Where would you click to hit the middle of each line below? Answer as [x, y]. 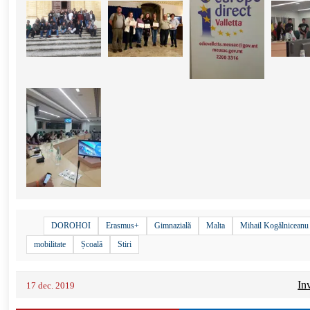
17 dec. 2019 [51, 286]
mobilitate [50, 245]
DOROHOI [71, 226]
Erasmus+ [123, 226]
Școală [92, 245]
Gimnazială [173, 226]
